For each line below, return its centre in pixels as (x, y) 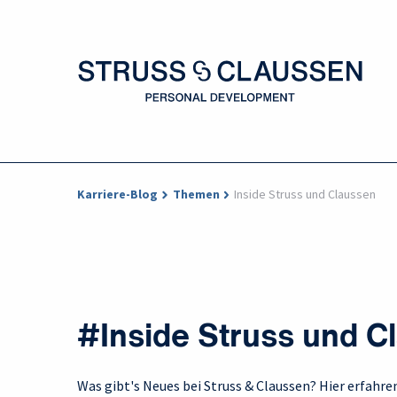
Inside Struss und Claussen (305, 195)
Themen (196, 195)
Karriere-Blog (117, 195)
